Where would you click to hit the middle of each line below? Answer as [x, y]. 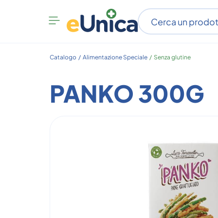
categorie [80, 38]
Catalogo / [66, 57]
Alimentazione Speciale [115, 57]
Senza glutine [172, 57]
